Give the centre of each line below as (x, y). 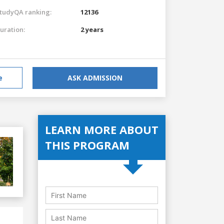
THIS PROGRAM (87, 145)
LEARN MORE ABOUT (102, 129)
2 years (92, 29)
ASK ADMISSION (95, 77)
